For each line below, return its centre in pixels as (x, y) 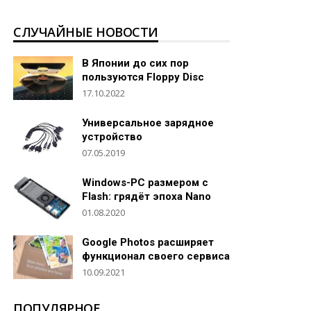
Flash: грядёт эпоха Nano (146, 196)
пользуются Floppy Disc (143, 77)
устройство (112, 136)
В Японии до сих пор (135, 63)
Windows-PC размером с (145, 182)
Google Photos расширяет (148, 242)
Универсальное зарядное (148, 123)
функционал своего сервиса (156, 256)
